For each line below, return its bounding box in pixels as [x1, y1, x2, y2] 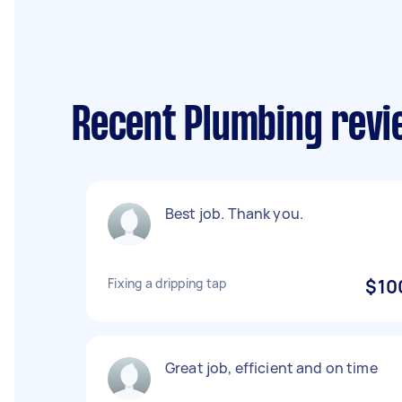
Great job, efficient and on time [165, 358, 378, 378]
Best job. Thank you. [165, 204, 303, 223]
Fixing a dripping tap [108, 275, 227, 292]
